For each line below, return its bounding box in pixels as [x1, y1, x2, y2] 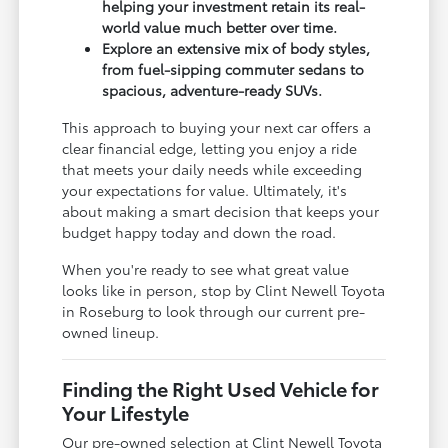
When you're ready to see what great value [62, 259, 350, 280]
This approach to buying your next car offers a [62, 117, 372, 138]
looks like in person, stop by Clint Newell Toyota [62, 280, 386, 301]
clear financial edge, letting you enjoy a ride [62, 138, 358, 159]
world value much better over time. [102, 17, 338, 38]
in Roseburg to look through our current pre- [62, 301, 366, 322]
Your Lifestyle [62, 398, 190, 427]
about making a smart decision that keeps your [62, 201, 380, 222]
